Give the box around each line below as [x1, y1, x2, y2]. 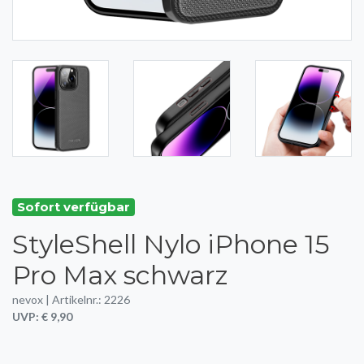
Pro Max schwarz [12, 259, 228, 292]
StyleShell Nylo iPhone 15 [12, 228, 330, 261]
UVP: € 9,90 [12, 310, 72, 324]
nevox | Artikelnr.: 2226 [12, 292, 130, 307]
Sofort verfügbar [17, 199, 130, 215]
